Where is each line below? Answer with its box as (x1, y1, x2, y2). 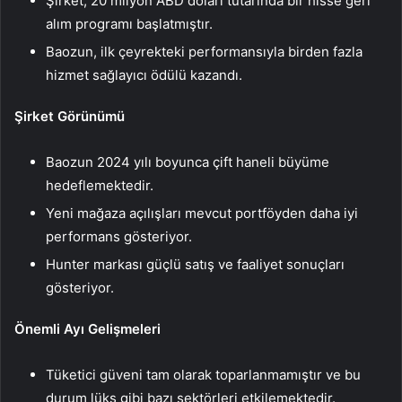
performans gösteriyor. (46, 228, 192, 246)
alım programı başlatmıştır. (46, 15, 213, 33)
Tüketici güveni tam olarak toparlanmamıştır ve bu (46, 366, 361, 384)
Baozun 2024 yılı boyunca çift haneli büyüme (46, 153, 329, 171)
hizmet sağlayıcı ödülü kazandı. (46, 66, 242, 84)
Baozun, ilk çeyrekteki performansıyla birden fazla (46, 43, 363, 61)
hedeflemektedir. (46, 177, 153, 195)
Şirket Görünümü (14, 108, 125, 126)
